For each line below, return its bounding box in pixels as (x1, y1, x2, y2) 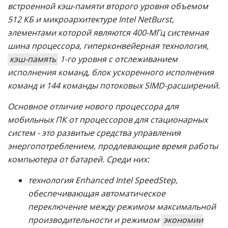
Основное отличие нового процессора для (8, 101, 179, 112)
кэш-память (10, 53, 56, 65)
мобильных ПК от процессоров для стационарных (8, 114, 208, 125)
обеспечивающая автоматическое (28, 188, 165, 199)
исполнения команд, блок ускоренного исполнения (8, 67, 214, 78)
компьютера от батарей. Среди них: (8, 154, 149, 165)
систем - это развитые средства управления (8, 127, 181, 138)
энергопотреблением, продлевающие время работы (8, 140, 218, 152)
